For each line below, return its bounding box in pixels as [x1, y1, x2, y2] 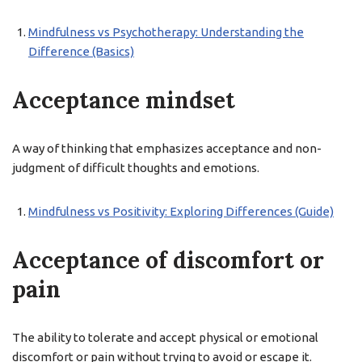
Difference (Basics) [28, 44, 134, 58]
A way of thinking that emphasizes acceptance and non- [12, 141, 322, 155]
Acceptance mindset [12, 86, 235, 115]
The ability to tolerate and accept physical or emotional [12, 330, 318, 344]
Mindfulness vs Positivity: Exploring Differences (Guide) [28, 204, 334, 218]
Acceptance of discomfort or [12, 246, 324, 275]
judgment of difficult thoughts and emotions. [12, 161, 259, 175]
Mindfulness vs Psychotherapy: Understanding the [28, 25, 304, 39]
